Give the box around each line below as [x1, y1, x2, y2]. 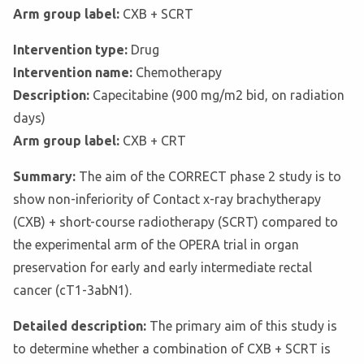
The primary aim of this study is [149, 318, 337, 334]
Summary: [13, 169, 79, 184]
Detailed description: [13, 318, 149, 334]
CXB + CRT [123, 133, 186, 149]
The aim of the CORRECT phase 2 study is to [79, 169, 341, 184]
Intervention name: [13, 65, 136, 80]
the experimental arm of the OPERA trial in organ [13, 237, 299, 253]
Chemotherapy [136, 65, 222, 80]
